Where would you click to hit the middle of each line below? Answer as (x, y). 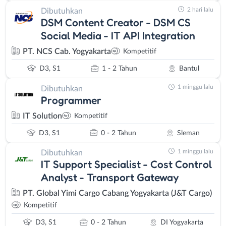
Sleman (188, 133)
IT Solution (42, 116)
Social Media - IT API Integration (118, 36)
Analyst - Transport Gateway (110, 177)
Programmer (71, 100)
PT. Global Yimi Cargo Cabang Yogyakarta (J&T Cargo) (117, 193)
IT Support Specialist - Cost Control (126, 164)
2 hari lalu (200, 9)
